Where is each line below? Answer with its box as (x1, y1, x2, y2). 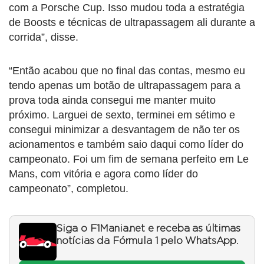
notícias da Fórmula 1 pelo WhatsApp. (57, 236, 238, 246)
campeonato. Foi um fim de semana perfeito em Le (9, 153, 249, 166)
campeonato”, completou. (9, 183, 128, 195)
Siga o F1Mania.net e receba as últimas (57, 224, 240, 234)
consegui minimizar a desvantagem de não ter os (9, 124, 240, 136)
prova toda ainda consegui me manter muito (9, 94, 216, 107)
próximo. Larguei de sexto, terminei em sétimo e (9, 109, 235, 121)
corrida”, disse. (9, 31, 78, 44)
